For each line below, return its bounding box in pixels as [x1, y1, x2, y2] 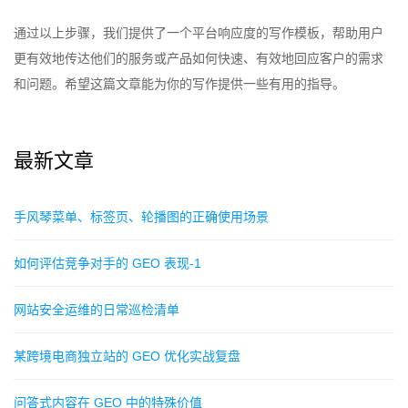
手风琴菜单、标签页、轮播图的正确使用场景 [14, 209, 269, 225]
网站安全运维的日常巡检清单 [14, 302, 179, 318]
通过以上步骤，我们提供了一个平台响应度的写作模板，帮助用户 [14, 25, 383, 41]
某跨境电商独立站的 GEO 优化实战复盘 [14, 349, 240, 364]
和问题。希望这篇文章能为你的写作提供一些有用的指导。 [14, 76, 345, 92]
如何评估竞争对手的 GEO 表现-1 [14, 256, 201, 271]
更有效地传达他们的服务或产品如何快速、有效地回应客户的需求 [14, 51, 383, 66]
